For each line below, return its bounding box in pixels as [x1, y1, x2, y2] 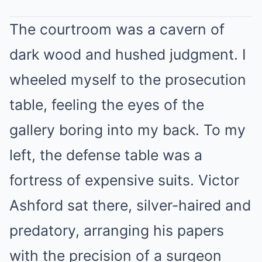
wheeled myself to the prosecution [9, 70, 246, 88]
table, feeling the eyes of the [9, 95, 204, 113]
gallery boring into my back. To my [9, 120, 246, 139]
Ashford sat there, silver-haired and [9, 196, 251, 214]
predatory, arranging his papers [9, 221, 224, 239]
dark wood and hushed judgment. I [9, 45, 246, 63]
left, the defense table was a [9, 146, 202, 164]
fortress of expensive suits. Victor [9, 171, 239, 189]
